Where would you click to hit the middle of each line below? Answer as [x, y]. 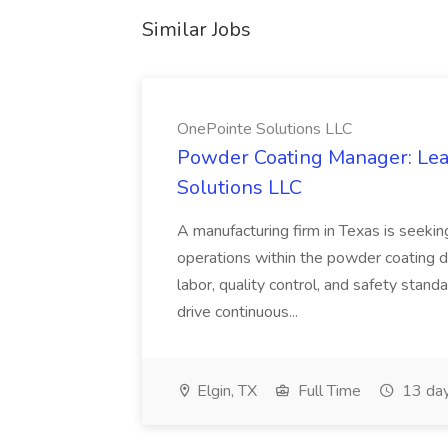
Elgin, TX [225, 391]
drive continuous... [239, 312]
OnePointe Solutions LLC [264, 129]
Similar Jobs [196, 29]
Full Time [327, 391]
